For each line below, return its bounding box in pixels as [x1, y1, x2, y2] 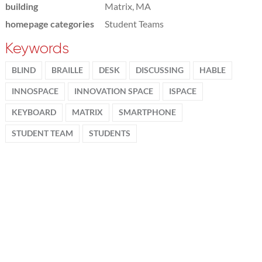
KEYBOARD [11, 107, 56, 117]
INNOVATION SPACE [74, 86, 153, 96]
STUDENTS [88, 128, 130, 138]
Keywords [5, 39, 69, 57]
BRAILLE [51, 65, 83, 75]
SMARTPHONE [118, 107, 176, 117]
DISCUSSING [135, 65, 184, 75]
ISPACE [168, 86, 196, 96]
